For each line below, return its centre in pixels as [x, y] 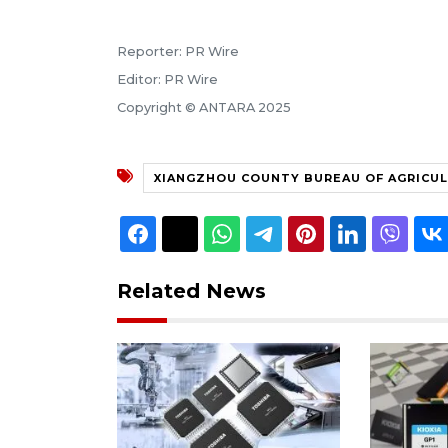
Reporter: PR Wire [178, 51]
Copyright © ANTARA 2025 [204, 107]
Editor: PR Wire [167, 79]
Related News [191, 290]
